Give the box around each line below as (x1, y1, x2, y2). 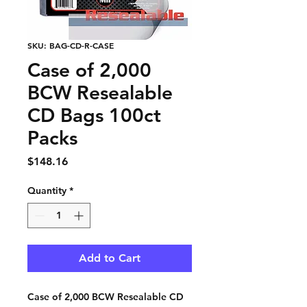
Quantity (27, 184, 66, 197)
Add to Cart (79, 251, 140, 265)
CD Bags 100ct (27, 103, 161, 127)
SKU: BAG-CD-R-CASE (27, 40, 114, 51)
